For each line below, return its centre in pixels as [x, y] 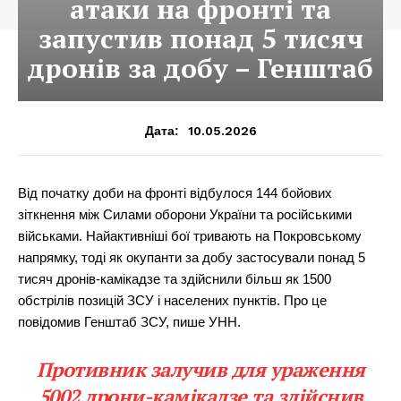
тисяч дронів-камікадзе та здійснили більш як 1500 [175, 278]
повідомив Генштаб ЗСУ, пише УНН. [129, 321]
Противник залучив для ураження [200, 369]
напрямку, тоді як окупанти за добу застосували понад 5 [192, 257]
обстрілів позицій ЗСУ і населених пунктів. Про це [172, 300]
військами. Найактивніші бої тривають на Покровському [190, 235]
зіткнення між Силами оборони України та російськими [185, 214]
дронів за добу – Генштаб [200, 68]
